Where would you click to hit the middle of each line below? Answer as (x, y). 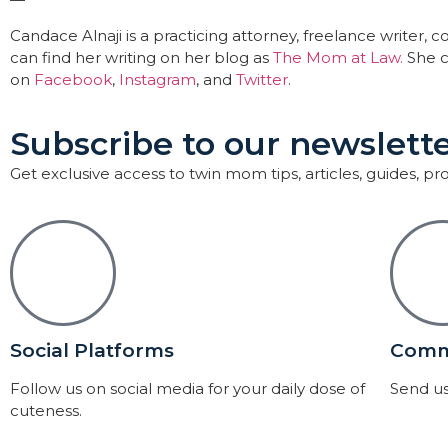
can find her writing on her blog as (141, 57)
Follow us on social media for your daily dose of (187, 388)
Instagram (157, 79)
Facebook (73, 79)
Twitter (262, 79)
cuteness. (46, 410)
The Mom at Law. (338, 57)
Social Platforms (92, 350)
